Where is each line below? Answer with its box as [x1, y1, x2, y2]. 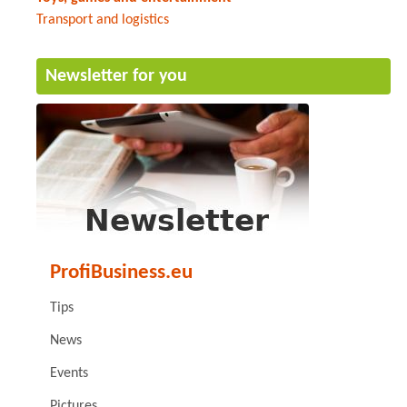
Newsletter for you [45, 66, 187, 85]
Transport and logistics [36, 12, 169, 27]
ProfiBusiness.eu [50, 262, 193, 283]
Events [50, 365, 88, 381]
